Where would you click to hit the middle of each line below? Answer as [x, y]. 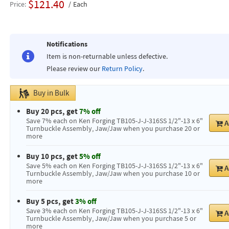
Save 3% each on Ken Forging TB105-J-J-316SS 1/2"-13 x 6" [114, 211]
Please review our [74, 68]
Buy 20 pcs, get [52, 111]
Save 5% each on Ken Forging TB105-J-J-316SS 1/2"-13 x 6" [114, 166]
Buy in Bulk [51, 93]
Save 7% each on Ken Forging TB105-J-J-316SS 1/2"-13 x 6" [114, 121]
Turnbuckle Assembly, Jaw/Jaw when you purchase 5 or [111, 218]
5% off [90, 156]
